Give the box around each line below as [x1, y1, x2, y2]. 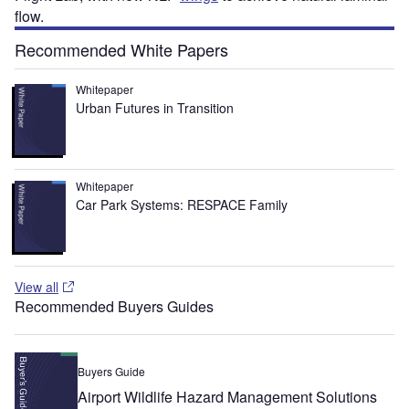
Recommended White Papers [15, 37, 228, 61]
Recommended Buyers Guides [15, 295, 214, 317]
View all [15, 277, 58, 296]
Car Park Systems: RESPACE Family [76, 194, 288, 214]
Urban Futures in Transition [76, 99, 235, 117]
